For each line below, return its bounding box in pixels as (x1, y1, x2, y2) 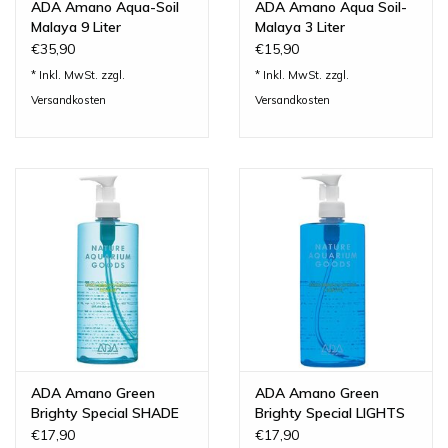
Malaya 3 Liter (255, 17, 345, 36)
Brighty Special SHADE (31, 403, 179, 422)
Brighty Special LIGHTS (255, 403, 405, 422)
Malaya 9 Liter (31, 17, 121, 36)
